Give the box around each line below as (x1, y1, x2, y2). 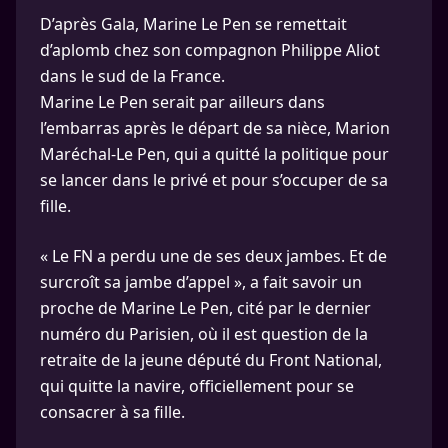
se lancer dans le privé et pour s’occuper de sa (40, 168, 388, 191)
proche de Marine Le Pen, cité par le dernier (40, 296, 371, 319)
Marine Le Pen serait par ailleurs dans (40, 90, 325, 113)
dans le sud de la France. (40, 64, 225, 87)
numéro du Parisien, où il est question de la (40, 322, 368, 345)
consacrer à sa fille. (40, 400, 185, 423)
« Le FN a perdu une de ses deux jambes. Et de (40, 244, 387, 267)
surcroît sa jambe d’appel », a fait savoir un (40, 270, 362, 293)
